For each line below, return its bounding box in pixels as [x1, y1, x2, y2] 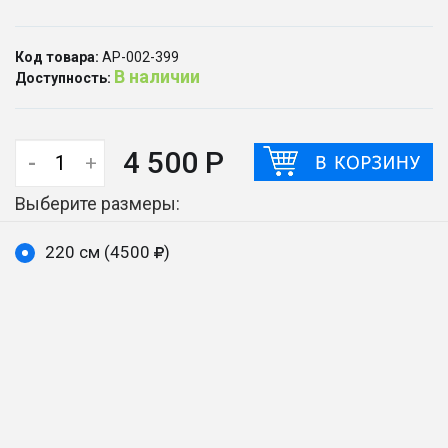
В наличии [114, 66, 200, 87]
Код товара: [15, 49, 99, 65]
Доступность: [15, 70, 111, 86]
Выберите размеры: [15, 193, 180, 214]
